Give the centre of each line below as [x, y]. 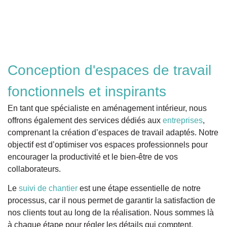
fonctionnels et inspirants [87, 91]
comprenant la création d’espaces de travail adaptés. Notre [113, 132]
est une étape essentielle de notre [139, 188]
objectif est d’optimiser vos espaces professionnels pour [108, 144]
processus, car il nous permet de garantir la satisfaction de [111, 201]
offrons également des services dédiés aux [85, 120]
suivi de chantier [48, 188]
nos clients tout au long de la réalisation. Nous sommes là [111, 213]
